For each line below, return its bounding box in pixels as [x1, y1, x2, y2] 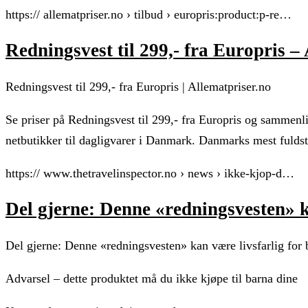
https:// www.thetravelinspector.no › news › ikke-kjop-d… [5, 166, 294, 180]
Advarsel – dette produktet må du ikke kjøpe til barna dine [5, 271, 298, 285]
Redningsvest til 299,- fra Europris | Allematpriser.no [5, 79, 271, 93]
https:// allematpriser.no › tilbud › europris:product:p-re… [5, 7, 291, 21]
